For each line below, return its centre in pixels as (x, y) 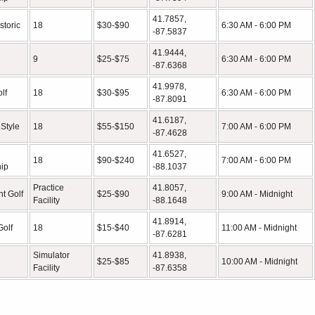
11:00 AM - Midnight (259, 228)
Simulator (51, 255)
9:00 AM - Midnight (257, 194)
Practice (49, 188)
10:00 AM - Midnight (259, 262)
